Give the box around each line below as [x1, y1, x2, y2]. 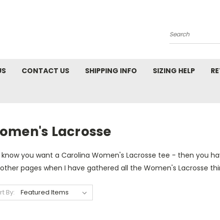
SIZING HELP [153, 66, 195, 76]
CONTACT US [22, 66, 69, 76]
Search [169, 33, 193, 43]
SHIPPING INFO [85, 66, 137, 76]
